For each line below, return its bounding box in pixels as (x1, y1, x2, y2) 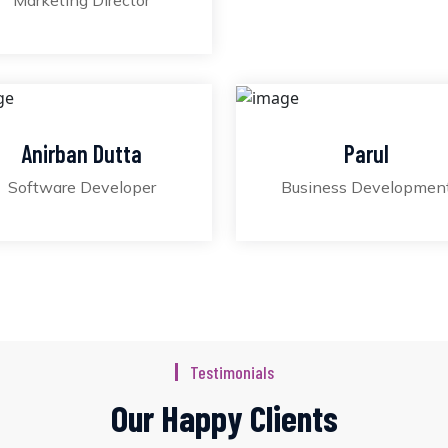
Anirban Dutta (21, 138, 142, 168)
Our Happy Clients (110, 395, 338, 439)
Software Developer (7, 176, 156, 197)
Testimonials (189, 360, 274, 383)
